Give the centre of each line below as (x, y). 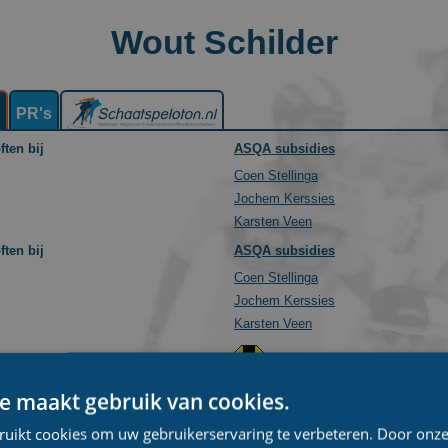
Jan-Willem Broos (285, 389)
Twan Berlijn (269, 435)
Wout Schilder (224, 42)
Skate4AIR (299, 370)
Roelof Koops (273, 412)
